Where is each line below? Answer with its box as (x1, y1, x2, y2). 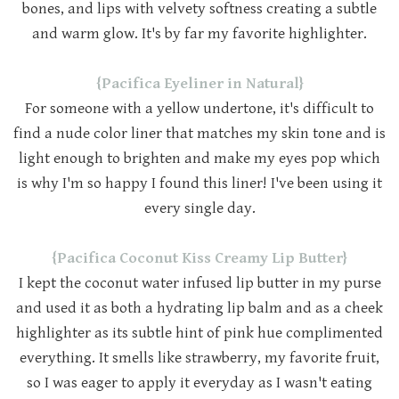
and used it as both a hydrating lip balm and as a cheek (16, 299, 383, 318)
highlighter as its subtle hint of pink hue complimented (16, 324, 383, 343)
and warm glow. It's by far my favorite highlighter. (32, 25, 367, 44)
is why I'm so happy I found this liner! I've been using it (17, 175, 382, 193)
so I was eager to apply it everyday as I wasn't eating (27, 374, 372, 393)
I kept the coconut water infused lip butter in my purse (18, 274, 381, 293)
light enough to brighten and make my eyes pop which (19, 150, 380, 168)
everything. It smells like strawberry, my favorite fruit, (20, 349, 379, 368)
